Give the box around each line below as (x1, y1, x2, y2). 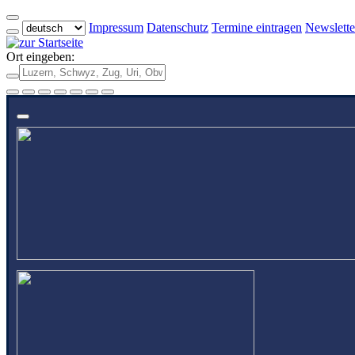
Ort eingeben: (6, 50, 74, 63)
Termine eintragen (212, 21, 302, 34)
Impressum (89, 21, 143, 34)
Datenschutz (147, 21, 208, 34)
